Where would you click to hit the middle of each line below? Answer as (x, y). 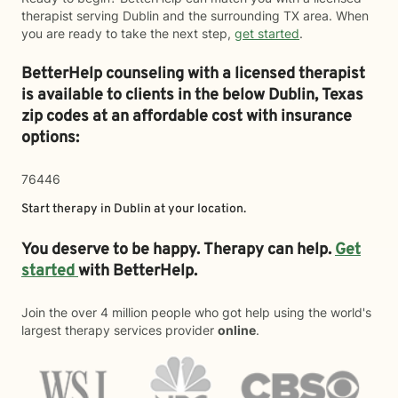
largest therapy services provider (119, 330)
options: (50, 138)
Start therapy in (68, 209)
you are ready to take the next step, (128, 33)
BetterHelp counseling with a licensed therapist (193, 74)
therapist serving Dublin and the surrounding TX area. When (195, 16)
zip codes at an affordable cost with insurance (187, 117)
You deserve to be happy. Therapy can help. (178, 250)
